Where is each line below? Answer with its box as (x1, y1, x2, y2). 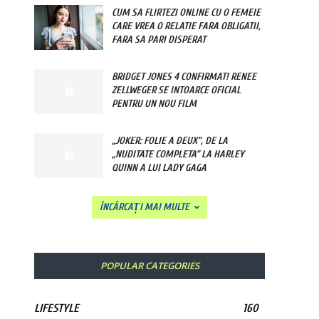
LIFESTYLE (34, 302, 79, 315)
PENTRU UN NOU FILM (112, 98, 197, 110)
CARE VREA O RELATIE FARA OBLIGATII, (112, 20, 261, 33)
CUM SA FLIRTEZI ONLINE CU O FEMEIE (112, 6, 261, 19)
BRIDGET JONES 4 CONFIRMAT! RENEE (112, 70, 257, 83)
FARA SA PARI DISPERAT (112, 33, 206, 46)
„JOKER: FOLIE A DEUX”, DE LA (112, 135, 229, 147)
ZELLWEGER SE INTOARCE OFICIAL (112, 84, 241, 97)
